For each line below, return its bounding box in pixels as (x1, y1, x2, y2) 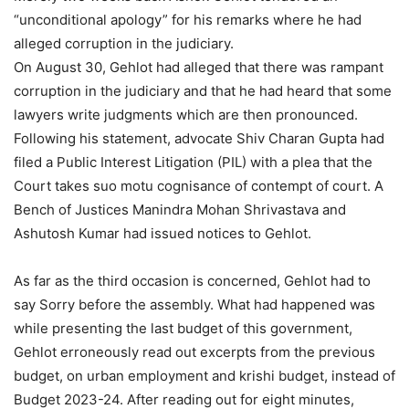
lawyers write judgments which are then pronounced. (14, 106, 358, 124)
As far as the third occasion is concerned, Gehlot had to (14, 272, 371, 290)
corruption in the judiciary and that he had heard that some (14, 82, 392, 100)
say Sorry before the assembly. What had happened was (14, 296, 375, 314)
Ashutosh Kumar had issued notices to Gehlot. (14, 225, 311, 243)
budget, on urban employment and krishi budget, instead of (14, 367, 395, 385)
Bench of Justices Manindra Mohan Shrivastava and (14, 201, 346, 219)
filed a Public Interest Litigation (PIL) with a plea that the (14, 153, 372, 172)
